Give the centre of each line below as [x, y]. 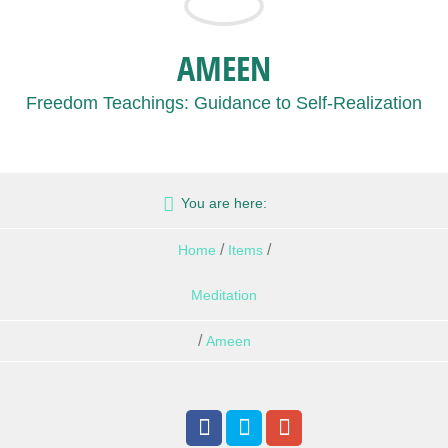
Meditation [224, 295]
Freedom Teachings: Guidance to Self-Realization [224, 103]
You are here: [224, 203]
